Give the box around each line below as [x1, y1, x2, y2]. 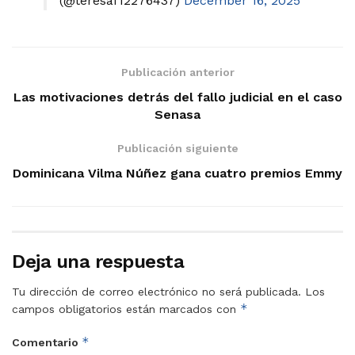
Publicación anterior [120, 66, 235, 79]
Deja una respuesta [12, 250, 185, 273]
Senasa [155, 107, 200, 123]
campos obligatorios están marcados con [12, 303, 240, 316]
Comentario [12, 336, 82, 349]
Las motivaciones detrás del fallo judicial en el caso [13, 90, 342, 105]
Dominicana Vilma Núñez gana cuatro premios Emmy [13, 166, 342, 181]
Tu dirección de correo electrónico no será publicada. [12, 285, 301, 299]
